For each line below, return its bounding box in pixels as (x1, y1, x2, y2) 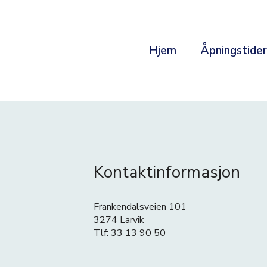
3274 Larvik (94, 213, 145, 226)
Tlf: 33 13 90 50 (94, 226, 166, 240)
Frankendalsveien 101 (94, 200, 187, 213)
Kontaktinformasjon (94, 161, 241, 184)
